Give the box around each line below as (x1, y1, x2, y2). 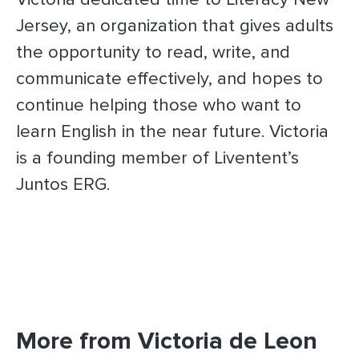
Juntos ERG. (16, 174, 110, 196)
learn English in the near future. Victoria (16, 121, 329, 143)
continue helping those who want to (16, 95, 301, 116)
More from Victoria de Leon (16, 326, 317, 356)
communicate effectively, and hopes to (16, 68, 323, 90)
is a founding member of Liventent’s (16, 147, 299, 169)
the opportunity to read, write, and (16, 42, 290, 63)
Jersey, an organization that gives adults (16, 15, 333, 37)
